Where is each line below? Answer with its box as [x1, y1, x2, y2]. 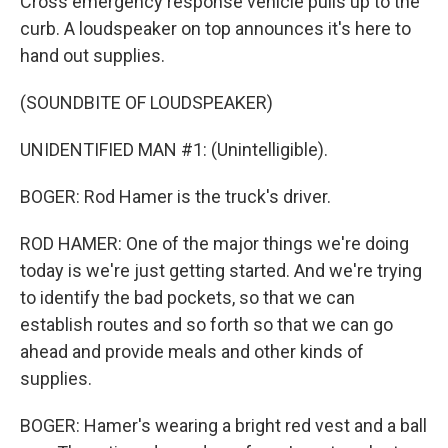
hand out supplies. [20, 45, 165, 66]
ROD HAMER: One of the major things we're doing [20, 233, 409, 254]
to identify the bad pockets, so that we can [20, 287, 355, 308]
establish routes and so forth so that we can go [20, 314, 393, 335]
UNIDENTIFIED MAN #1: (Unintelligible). [20, 139, 328, 160]
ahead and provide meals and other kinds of [20, 341, 364, 362]
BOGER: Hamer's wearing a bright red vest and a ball [20, 415, 427, 436]
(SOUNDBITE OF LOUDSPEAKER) [20, 92, 273, 113]
